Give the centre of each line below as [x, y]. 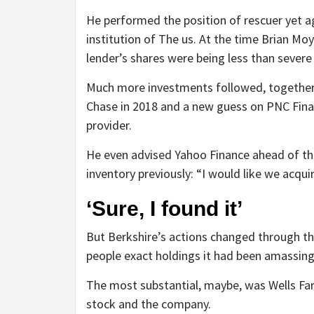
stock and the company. [149, 304]
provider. [109, 125]
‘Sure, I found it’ [164, 209]
